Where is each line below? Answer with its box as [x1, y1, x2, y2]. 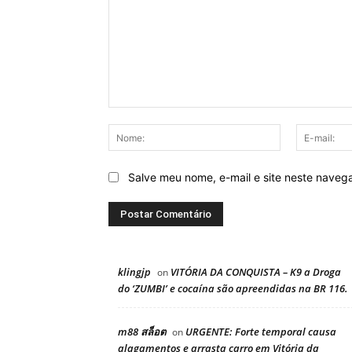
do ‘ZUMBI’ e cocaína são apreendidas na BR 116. [118, 280, 348, 295]
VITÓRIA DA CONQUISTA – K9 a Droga [170, 264, 341, 279]
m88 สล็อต [118, 324, 166, 339]
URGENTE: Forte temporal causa [185, 324, 336, 339]
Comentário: [108, 108, 170, 123]
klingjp [118, 264, 151, 279]
